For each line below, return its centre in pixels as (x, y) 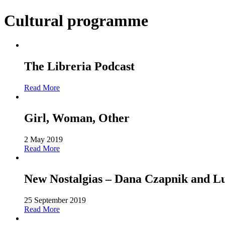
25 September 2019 (55, 200)
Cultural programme (76, 20)
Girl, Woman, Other (77, 118)
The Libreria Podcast (79, 67)
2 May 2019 (43, 139)
